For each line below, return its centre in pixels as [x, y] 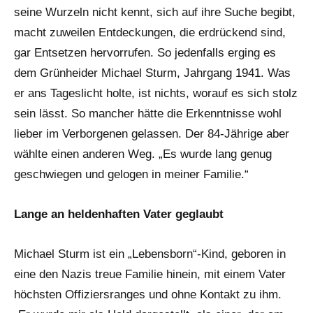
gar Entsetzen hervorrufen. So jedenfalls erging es [145, 53]
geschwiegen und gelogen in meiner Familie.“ [131, 175]
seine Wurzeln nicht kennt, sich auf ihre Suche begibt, [155, 13]
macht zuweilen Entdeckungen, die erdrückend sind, [150, 33]
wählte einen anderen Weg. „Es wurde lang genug [143, 154]
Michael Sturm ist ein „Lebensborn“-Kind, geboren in [150, 254]
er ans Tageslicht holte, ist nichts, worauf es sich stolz [156, 94]
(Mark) [36, 20]
